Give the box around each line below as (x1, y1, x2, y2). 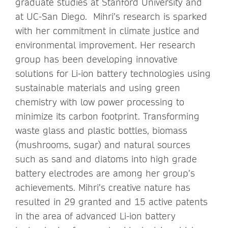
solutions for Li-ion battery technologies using (15, 68, 211, 80)
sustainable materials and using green (15, 82, 180, 94)
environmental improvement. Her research (15, 39, 195, 51)
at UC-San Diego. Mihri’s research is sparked (15, 11, 207, 23)
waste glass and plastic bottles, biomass (15, 125, 187, 137)
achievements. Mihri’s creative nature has (15, 182, 190, 194)
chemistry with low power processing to (15, 96, 184, 108)
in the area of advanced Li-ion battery (15, 210, 176, 222)
